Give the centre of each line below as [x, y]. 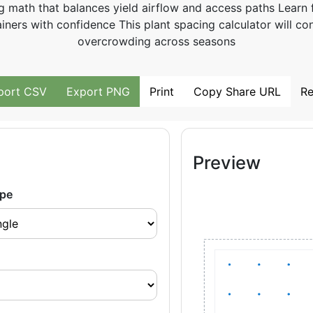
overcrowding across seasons [156, 41]
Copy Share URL [237, 92]
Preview [227, 162]
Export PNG [98, 92]
